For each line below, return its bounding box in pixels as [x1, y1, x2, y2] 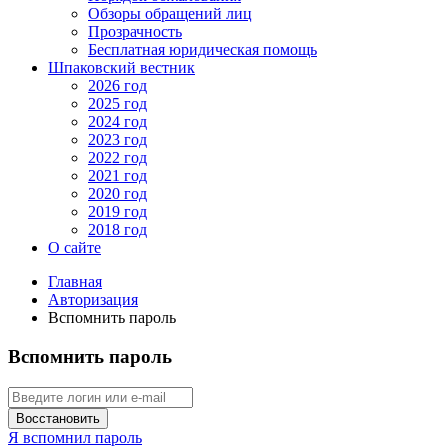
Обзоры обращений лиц [88, 5, 252, 23]
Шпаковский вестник [48, 59, 195, 77]
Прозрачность [88, 23, 182, 41]
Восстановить [16, 410, 100, 426]
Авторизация [48, 291, 138, 309]
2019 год [88, 203, 147, 221]
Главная [48, 273, 102, 291]
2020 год [88, 185, 147, 203]
